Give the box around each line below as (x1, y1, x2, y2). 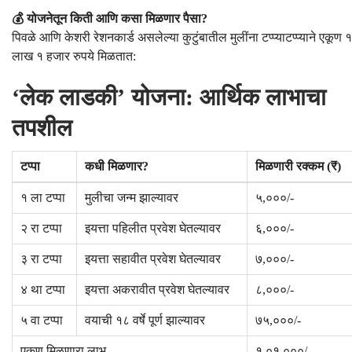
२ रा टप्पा (20, 222, 62, 236)
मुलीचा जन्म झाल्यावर (85, 191, 178, 205)
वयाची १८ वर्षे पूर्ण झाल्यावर (85, 313, 205, 328)
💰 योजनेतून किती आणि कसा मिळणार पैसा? (12, 12, 207, 26)
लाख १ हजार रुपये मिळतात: (12, 49, 136, 64)
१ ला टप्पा (20, 191, 65, 205)
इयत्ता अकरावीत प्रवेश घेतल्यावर (85, 283, 229, 297)
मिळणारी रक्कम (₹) (255, 159, 341, 174)
